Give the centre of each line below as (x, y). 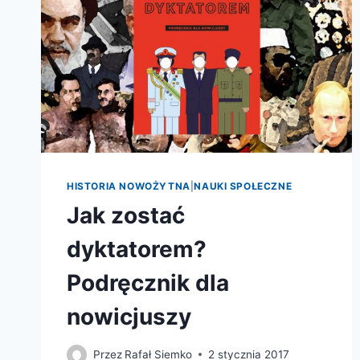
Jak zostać (126, 216)
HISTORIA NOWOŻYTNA (129, 186)
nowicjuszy (129, 317)
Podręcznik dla (148, 283)
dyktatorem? (137, 250)
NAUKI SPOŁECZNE (243, 186)
